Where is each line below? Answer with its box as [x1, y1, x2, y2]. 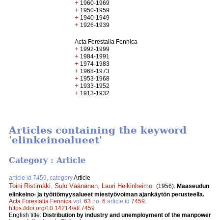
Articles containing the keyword [9, 124, 187, 137]
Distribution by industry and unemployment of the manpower [43, 211, 211, 219]
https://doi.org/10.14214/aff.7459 [9, 204, 95, 212]
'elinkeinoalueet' [9, 134, 102, 146]
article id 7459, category [9, 174, 74, 181]
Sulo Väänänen [55, 182, 98, 190]
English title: [9, 211, 43, 219]
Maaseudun [177, 182, 209, 190]
